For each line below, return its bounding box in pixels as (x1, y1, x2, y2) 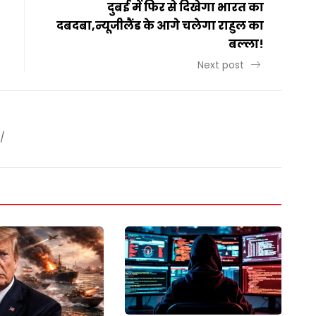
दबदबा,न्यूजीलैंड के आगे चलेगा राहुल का (56, 17, 264, 34)
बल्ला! (229, 35, 264, 52)
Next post (197, 57, 247, 72)
